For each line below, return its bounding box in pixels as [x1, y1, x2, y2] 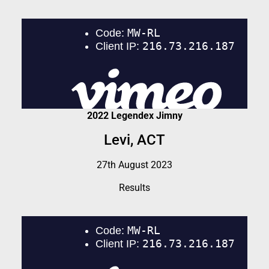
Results [119, 182, 150, 194]
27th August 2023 [97, 159, 172, 171]
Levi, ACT [104, 131, 165, 149]
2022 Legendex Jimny [86, 109, 183, 121]
